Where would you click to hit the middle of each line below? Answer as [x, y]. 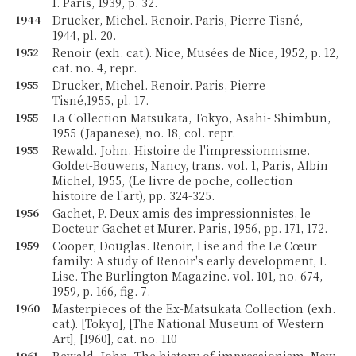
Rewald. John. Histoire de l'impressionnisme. [182, 150]
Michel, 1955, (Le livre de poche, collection [173, 180]
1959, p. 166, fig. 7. [102, 291]
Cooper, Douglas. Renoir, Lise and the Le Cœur [185, 246]
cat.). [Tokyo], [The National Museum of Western [189, 323]
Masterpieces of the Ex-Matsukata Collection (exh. [194, 308]
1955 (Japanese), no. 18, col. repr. [144, 133]
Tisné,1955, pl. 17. [101, 100]
